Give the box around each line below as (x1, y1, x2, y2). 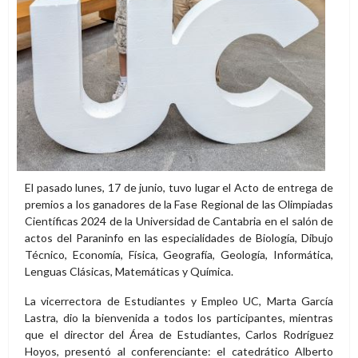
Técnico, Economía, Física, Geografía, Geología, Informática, (25, 248, 333, 262)
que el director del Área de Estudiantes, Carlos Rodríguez (25, 328, 333, 342)
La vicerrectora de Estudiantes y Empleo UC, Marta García (25, 294, 333, 308)
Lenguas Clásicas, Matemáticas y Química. (25, 265, 233, 279)
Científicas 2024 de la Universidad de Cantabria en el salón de (25, 214, 333, 229)
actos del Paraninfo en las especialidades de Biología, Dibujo (25, 231, 333, 245)
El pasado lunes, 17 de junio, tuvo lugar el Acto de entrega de (25, 181, 333, 195)
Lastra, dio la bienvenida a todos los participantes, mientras (25, 311, 333, 325)
